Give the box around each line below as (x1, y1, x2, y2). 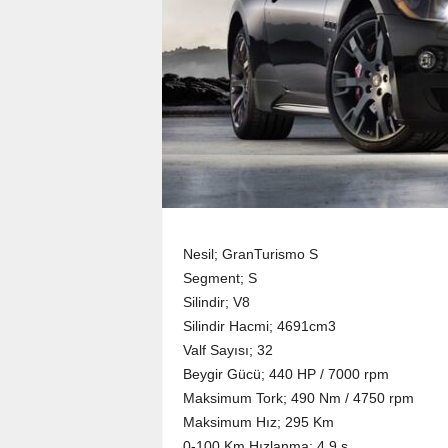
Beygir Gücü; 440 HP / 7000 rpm (182, 366, 389, 382)
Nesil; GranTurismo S (182, 246, 318, 262)
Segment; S (182, 270, 257, 286)
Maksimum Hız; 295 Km (182, 414, 334, 430)
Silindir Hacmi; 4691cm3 (182, 318, 336, 334)
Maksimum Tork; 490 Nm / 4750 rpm (182, 390, 414, 406)
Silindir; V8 (182, 294, 250, 310)
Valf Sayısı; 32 (182, 342, 273, 358)
